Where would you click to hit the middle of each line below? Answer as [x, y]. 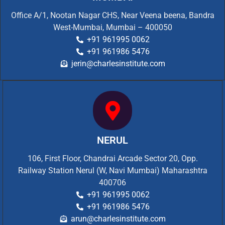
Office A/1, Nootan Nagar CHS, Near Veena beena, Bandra [113, 16]
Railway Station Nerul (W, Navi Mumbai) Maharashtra [113, 171]
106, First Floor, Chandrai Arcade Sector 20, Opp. [113, 159]
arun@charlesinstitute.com [118, 219]
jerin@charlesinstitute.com [118, 64]
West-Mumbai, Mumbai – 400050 [113, 28]
